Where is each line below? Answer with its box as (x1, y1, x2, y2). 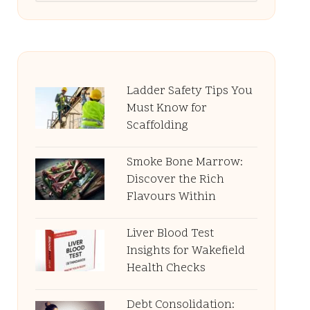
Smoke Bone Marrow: (126, 154, 243, 171)
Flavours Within (126, 189, 216, 206)
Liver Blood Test (126, 226, 214, 242)
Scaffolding (126, 118, 188, 134)
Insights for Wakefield (126, 243, 245, 259)
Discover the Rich (126, 172, 224, 188)
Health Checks (126, 260, 206, 277)
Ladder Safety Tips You (126, 83, 253, 100)
